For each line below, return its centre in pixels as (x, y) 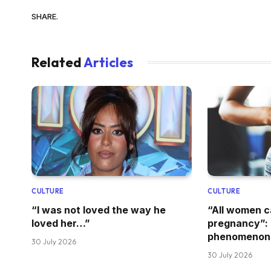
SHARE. (45, 17)
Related (57, 62)
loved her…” (61, 223)
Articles (108, 62)
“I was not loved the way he (99, 210)
